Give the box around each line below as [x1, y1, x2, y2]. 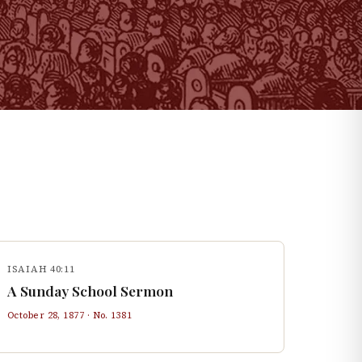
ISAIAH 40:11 [7, 263, 75, 276]
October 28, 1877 [7, 309, 85, 322]
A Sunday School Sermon [7, 281, 173, 300]
